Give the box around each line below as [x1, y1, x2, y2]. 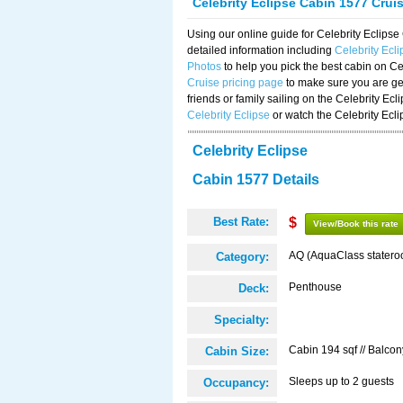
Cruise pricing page [187, 76, 283, 89]
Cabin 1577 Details [193, 172, 319, 187]
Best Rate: [213, 215, 269, 228]
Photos [187, 60, 221, 73]
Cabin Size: [205, 345, 269, 358]
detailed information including [187, 44, 335, 57]
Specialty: [214, 313, 269, 327]
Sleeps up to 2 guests [289, 375, 394, 388]
